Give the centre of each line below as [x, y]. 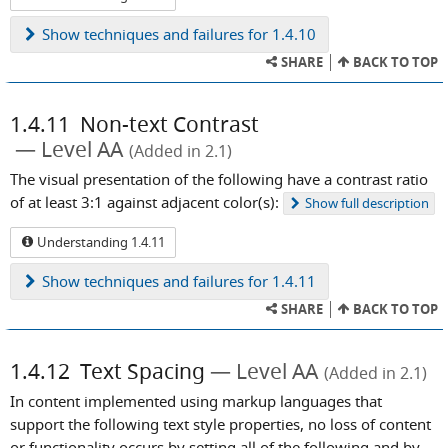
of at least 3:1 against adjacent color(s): [144, 201]
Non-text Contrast [169, 123]
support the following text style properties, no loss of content [220, 423]
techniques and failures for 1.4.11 [198, 280]
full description [383, 203]
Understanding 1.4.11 [99, 241]
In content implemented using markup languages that [196, 400]
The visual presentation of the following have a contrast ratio [219, 178]
